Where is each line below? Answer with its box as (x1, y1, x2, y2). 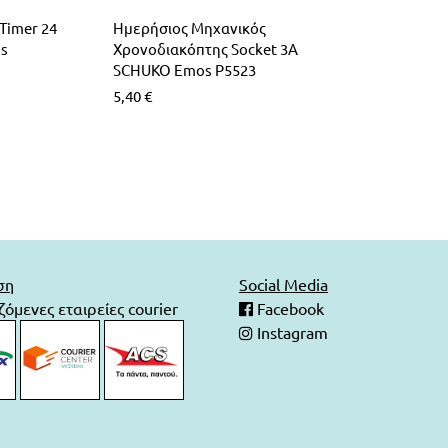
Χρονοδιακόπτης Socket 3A (113, 38, 299, 58)
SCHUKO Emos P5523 (113, 59, 257, 79)
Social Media (238, 273, 328, 294)
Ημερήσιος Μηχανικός (113, 17, 267, 37)
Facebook (252, 297, 324, 318)
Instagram (252, 321, 328, 342)
